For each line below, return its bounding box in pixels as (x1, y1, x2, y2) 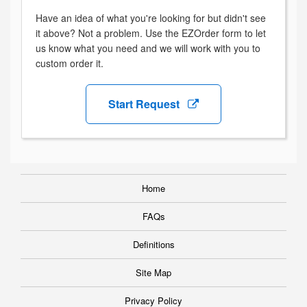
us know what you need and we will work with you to (36, 41, 260, 56)
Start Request (108, 96, 182, 112)
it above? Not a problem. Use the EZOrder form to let (36, 26, 266, 40)
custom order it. (36, 56, 103, 71)
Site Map (136, 266, 171, 280)
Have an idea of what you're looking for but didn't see (36, 11, 266, 25)
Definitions (132, 238, 175, 251)
